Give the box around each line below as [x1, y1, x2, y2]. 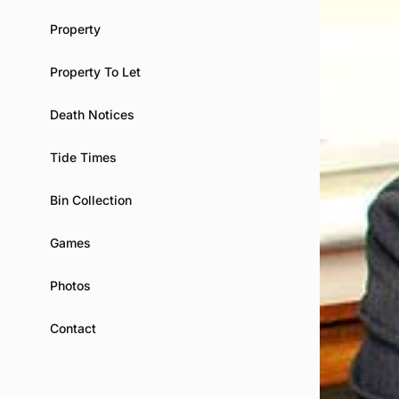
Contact [50, 320, 96, 336]
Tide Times [50, 149, 117, 165]
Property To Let [50, 63, 141, 79]
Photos [50, 277, 91, 293]
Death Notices [50, 106, 134, 122]
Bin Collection [50, 191, 132, 208]
